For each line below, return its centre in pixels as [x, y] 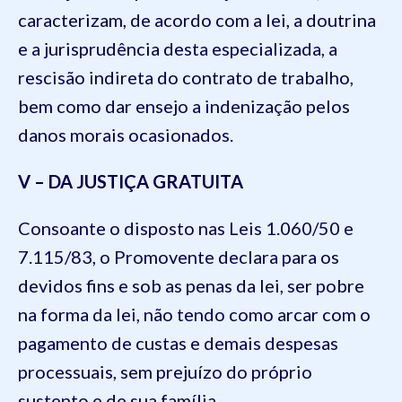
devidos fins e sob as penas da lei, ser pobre [191, 285]
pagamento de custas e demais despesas [178, 342]
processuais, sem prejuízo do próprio [165, 371]
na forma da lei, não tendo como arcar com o [194, 314]
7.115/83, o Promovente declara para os [179, 256]
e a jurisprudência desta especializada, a [178, 48]
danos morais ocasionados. [126, 134]
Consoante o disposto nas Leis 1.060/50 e [186, 227]
